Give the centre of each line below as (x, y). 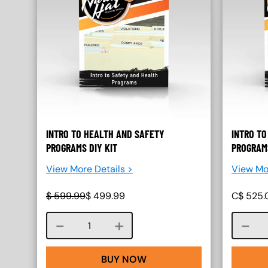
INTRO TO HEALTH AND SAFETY (105, 134)
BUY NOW (124, 259)
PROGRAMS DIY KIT (82, 147)
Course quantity (124, 225)
